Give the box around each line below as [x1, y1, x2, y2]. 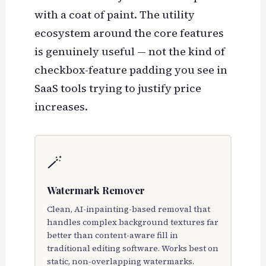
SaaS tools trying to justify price [34, 81, 201, 96]
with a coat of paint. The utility [34, 7, 195, 23]
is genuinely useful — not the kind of [34, 44, 225, 59]
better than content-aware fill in [47, 229, 179, 241]
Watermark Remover [47, 183, 145, 197]
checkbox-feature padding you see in [34, 62, 227, 78]
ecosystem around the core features [34, 26, 224, 41]
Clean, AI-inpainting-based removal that [47, 202, 211, 215]
